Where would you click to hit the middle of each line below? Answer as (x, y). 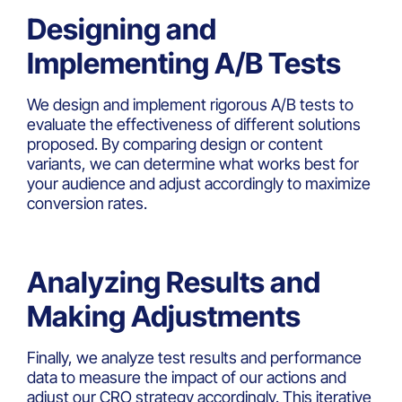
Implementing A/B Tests (184, 64)
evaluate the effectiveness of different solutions (194, 125)
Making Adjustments (164, 317)
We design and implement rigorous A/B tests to (190, 105)
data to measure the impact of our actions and (187, 378)
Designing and (122, 30)
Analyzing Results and (174, 283)
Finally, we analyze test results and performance (194, 358)
